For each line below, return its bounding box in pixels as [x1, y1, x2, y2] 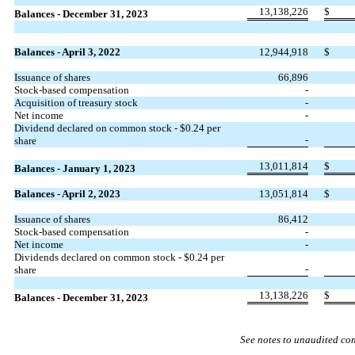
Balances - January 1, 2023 [13, 162, 136, 174]
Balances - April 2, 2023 [13, 187, 120, 200]
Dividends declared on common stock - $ [13, 250, 189, 263]
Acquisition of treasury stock [13, 96, 138, 109]
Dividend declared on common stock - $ [13, 121, 185, 134]
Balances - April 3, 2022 [13, 45, 120, 58]
